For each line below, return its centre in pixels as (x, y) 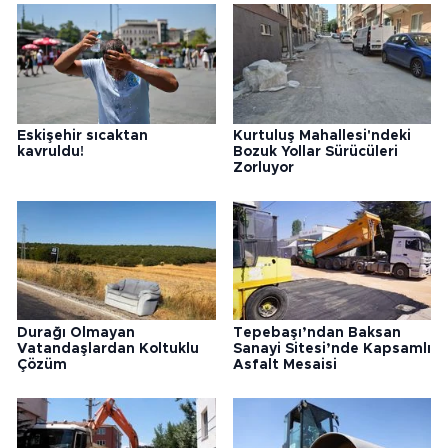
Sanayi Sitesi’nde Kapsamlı (331, 348)
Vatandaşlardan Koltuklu (108, 348)
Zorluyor (263, 167)
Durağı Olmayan (76, 332)
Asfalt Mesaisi (284, 364)
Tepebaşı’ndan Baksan (316, 332)
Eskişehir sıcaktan (82, 135)
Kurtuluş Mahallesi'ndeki (321, 135)
